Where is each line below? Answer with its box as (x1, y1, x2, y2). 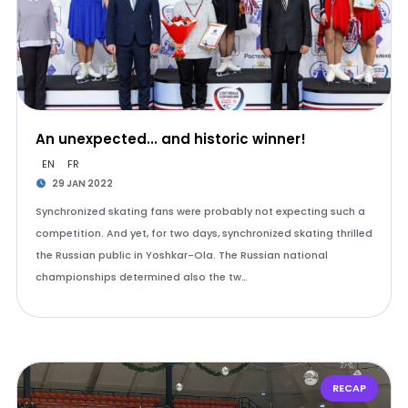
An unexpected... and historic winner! (35, 129, 306, 148)
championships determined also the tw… (35, 270, 248, 284)
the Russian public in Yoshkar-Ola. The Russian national (35, 248, 328, 262)
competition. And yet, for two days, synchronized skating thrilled (35, 226, 372, 240)
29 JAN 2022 (50, 177, 114, 190)
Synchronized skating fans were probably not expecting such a (35, 204, 365, 219)
